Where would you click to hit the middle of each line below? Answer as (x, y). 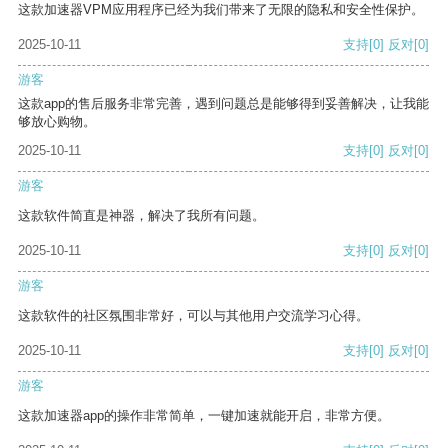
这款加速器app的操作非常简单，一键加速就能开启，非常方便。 (204, 416)
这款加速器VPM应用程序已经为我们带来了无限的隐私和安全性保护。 (221, 10)
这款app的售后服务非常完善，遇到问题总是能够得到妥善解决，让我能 (223, 104)
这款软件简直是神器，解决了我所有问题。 (141, 216)
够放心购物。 (57, 122)
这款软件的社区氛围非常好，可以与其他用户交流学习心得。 (193, 316)
